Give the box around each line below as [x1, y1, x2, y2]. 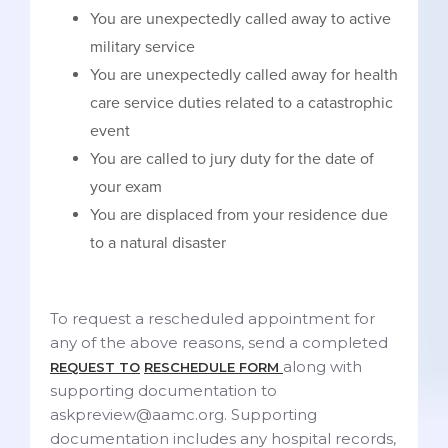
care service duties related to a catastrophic [90, 92, 393, 113]
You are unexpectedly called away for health [90, 64, 398, 85]
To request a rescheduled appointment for [50, 308, 375, 328]
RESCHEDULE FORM [144, 358, 283, 375]
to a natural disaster [90, 232, 226, 253]
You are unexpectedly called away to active [90, 8, 391, 29]
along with [283, 356, 362, 376]
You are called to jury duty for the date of [90, 148, 374, 169]
